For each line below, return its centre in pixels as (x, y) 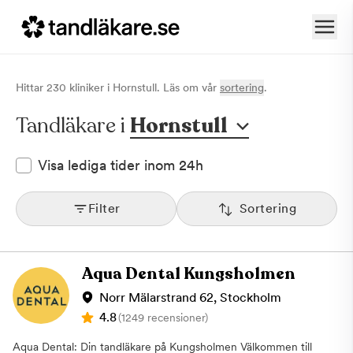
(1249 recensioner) (163, 317)
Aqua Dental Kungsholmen (189, 273)
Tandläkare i (71, 126)
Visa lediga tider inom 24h (121, 165)
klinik (80, 87)
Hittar (31, 87)
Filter (104, 208)
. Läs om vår (187, 87)
